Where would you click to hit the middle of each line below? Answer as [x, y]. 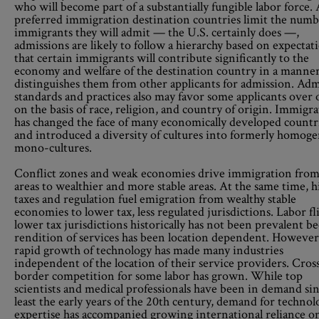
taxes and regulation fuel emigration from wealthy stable [155, 199]
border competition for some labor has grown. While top [158, 276]
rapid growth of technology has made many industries [149, 250]
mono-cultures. [53, 148]
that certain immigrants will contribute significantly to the [162, 58]
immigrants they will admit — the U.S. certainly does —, [157, 32]
